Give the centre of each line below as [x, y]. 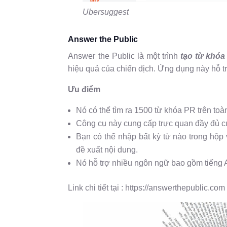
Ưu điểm [84, 89]
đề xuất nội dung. [107, 149]
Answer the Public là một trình [123, 56]
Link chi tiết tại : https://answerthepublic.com [147, 187]
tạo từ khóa [203, 56]
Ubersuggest [105, 12]
